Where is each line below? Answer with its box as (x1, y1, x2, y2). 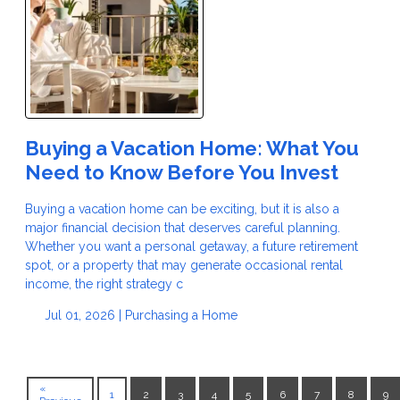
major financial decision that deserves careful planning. (25, 220, 340, 235)
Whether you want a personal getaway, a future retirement (25, 238, 358, 254)
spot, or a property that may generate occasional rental (25, 257, 343, 272)
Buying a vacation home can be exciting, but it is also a (25, 201, 339, 216)
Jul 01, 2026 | (40, 307, 125, 322)
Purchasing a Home (124, 307, 237, 322)
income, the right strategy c (25, 276, 183, 291)
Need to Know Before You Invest (25, 160, 338, 184)
